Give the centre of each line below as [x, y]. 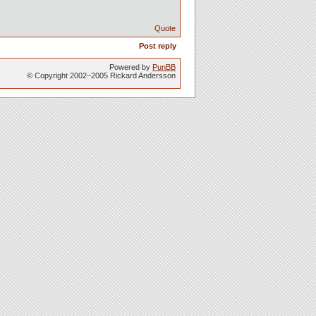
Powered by [131, 67]
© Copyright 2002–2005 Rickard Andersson [101, 75]
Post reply [158, 46]
